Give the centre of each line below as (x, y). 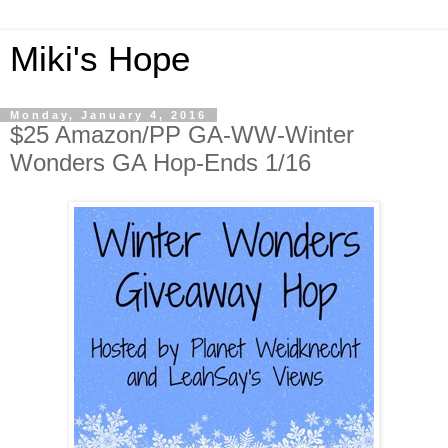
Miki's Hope (100, 59)
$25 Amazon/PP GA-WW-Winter (182, 134)
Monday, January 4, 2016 (108, 115)
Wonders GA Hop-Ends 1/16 (160, 162)
